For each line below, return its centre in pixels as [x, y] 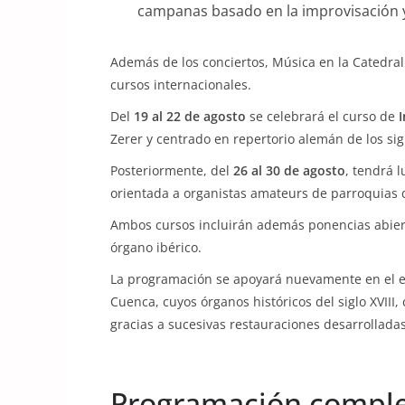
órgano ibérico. [156, 247]
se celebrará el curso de [322, 116]
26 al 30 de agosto [289, 170]
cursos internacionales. [181, 85]
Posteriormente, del [172, 170]
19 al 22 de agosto [190, 116]
